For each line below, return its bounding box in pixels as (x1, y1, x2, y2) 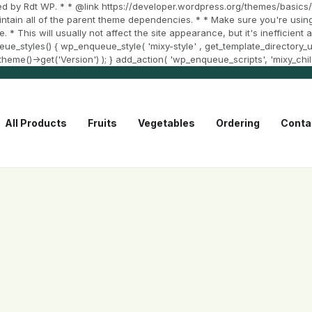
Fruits (87, 117, 117, 129)
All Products (4, 117, 67, 129)
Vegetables (137, 117, 195, 129)
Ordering (215, 117, 260, 129)
